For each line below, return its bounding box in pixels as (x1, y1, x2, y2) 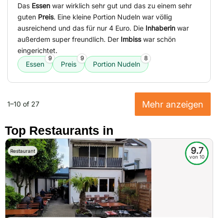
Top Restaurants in (5, 124, 113, 138)
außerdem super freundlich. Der (18, 35, 121, 44)
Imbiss (121, 35, 141, 44)
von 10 (189, 154, 204, 160)
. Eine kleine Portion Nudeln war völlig (54, 13, 172, 21)
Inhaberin (145, 24, 175, 33)
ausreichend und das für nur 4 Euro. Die (18, 24, 145, 33)
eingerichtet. (18, 46, 57, 55)
